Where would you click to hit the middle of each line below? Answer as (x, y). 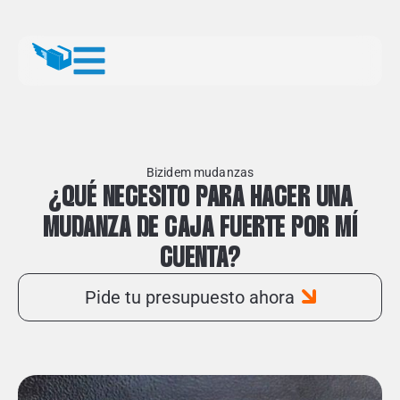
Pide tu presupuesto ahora (189, 297)
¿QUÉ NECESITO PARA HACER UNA (200, 197)
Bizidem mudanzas (200, 172)
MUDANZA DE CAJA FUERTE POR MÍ (200, 228)
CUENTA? (200, 258)
